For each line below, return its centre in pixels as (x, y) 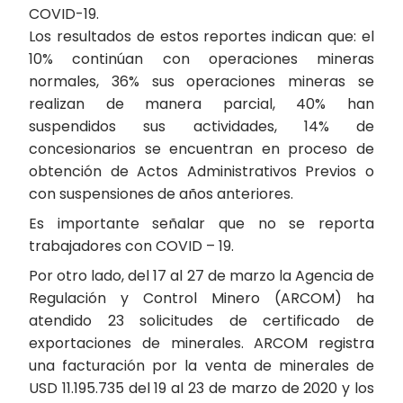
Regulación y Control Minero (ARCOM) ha (201, 298)
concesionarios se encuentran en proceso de (201, 149)
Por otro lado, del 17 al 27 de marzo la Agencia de (201, 276)
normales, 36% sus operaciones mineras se (201, 81)
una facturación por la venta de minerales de (201, 366)
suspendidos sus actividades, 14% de (201, 126)
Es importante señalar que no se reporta (201, 224)
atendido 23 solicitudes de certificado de (201, 321)
